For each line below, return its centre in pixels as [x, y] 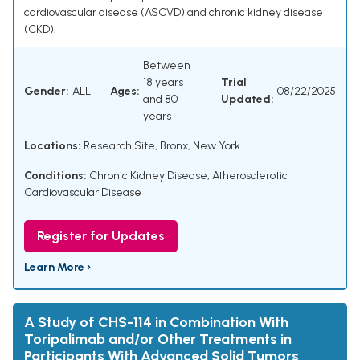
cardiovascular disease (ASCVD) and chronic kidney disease [174, 13]
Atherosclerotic [250, 176]
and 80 [160, 100]
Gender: [47, 91]
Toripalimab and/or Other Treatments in [158, 340]
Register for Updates [101, 236]
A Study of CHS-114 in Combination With [156, 323]
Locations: [53, 146]
